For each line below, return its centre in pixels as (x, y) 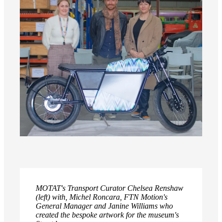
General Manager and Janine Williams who (104, 206)
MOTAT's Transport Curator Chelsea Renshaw (110, 188)
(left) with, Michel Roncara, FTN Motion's (102, 197)
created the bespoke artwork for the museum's (107, 215)
